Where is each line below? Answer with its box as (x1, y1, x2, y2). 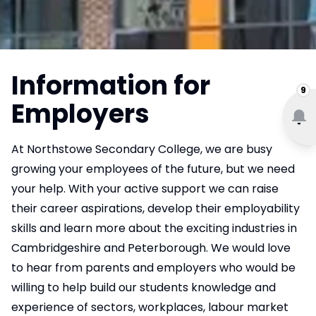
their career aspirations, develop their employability (11, 200, 300, 217)
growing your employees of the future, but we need (11, 161, 295, 177)
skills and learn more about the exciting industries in (11, 220, 297, 236)
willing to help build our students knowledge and (11, 279, 276, 296)
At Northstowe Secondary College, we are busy (11, 141, 272, 157)
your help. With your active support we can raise (11, 181, 279, 197)
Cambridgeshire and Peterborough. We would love (11, 240, 291, 256)
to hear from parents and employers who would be (11, 260, 296, 276)
